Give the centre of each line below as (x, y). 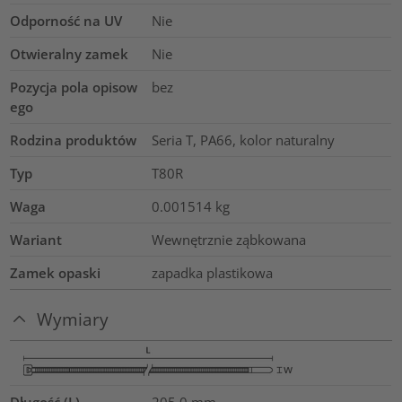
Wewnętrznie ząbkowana (228, 240)
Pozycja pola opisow (74, 87)
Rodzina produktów (74, 140)
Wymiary (73, 319)
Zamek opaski (56, 273)
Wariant (36, 240)
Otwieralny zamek (70, 54)
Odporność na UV (66, 21)
